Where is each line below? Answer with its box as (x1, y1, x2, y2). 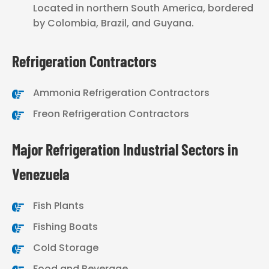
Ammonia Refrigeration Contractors (33, 85, 210, 100)
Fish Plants (33, 198, 84, 213)
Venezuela (12, 164, 70, 183)
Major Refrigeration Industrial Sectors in (12, 139, 238, 159)
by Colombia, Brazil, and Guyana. (33, 16, 194, 30)
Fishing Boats (33, 219, 98, 234)
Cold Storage (33, 240, 98, 255)
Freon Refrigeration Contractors (33, 106, 189, 121)
